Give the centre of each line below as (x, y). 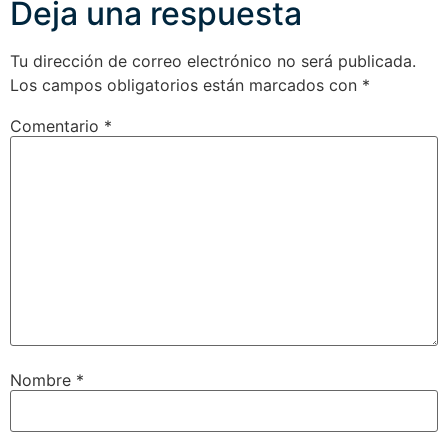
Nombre (43, 379)
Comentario (57, 125)
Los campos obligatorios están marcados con (186, 85)
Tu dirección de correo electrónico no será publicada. (213, 61)
